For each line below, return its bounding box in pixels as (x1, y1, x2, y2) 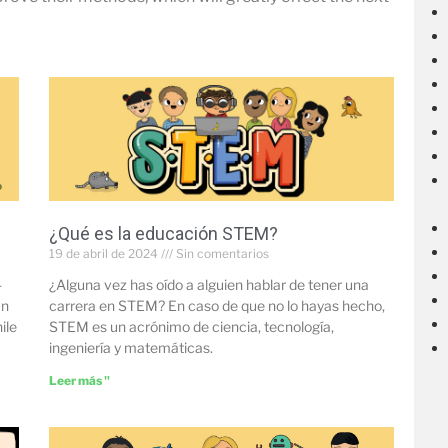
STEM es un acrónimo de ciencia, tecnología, (48, 318, 334, 336)
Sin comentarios (172, 246, 269, 262)
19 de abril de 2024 (48, 246, 161, 262)
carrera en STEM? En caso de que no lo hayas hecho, (48, 297, 385, 315)
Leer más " (48, 373, 110, 389)
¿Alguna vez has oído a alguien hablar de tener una (48, 276, 369, 294)
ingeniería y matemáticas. (48, 339, 213, 357)
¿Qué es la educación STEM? (48, 223, 278, 245)
